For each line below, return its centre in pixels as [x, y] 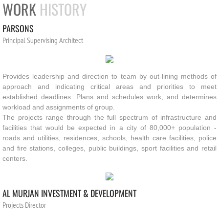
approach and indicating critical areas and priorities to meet [109, 87]
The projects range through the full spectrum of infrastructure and [109, 117]
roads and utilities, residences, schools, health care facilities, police [109, 138]
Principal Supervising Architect [44, 40]
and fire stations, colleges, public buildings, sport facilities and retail [109, 148]
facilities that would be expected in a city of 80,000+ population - [109, 128]
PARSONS [18, 28]
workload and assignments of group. [59, 107]
